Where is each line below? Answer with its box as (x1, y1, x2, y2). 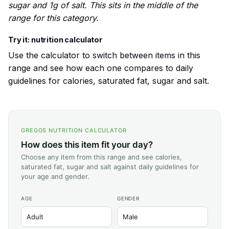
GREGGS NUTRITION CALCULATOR (21, 127, 127, 134)
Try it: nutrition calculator (8, 35, 103, 45)
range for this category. (8, 13, 99, 24)
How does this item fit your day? (21, 140, 153, 150)
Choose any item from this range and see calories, (21, 153, 182, 162)
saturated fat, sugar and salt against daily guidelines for (21, 163, 199, 171)
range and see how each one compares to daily (8, 63, 193, 74)
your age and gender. (21, 172, 89, 181)
